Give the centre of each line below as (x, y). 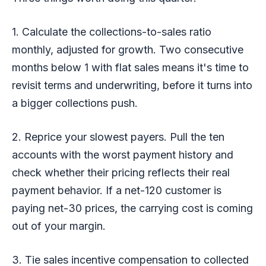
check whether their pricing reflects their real (121, 172)
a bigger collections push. (75, 103)
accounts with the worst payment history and (123, 154)
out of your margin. (59, 226)
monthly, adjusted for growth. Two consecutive (128, 49)
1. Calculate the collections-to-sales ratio (112, 31)
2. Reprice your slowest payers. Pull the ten (118, 137)
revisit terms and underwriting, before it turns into (132, 85)
